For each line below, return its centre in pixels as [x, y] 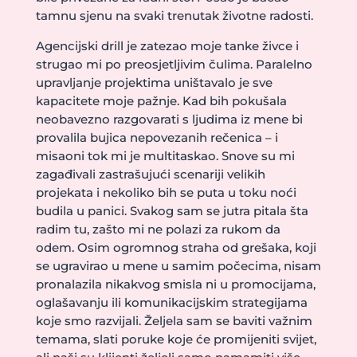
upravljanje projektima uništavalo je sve [154, 82]
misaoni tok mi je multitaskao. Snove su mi [165, 156]
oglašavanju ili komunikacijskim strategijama [171, 302]
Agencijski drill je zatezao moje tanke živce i [167, 46]
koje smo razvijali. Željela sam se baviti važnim [174, 321]
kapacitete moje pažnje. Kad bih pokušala [161, 101]
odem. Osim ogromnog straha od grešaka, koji [176, 247]
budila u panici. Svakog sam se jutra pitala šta [172, 211]
